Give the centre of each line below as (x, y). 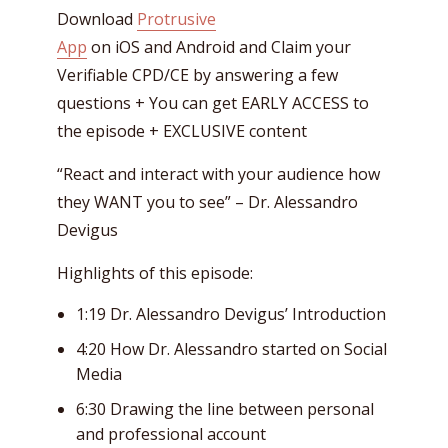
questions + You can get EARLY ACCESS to (213, 102)
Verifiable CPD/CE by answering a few (197, 74)
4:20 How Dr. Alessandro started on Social (231, 348)
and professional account (171, 433)
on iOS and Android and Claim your (219, 46)
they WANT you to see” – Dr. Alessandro (207, 201)
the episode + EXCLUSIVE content (182, 130)
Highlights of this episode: (155, 272)
